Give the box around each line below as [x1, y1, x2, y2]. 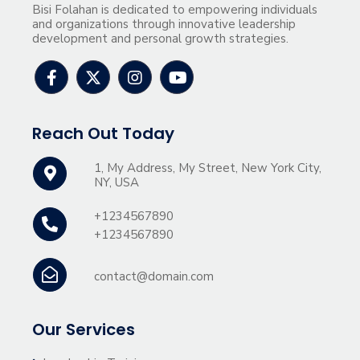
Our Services [32, 317, 135, 341]
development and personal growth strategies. [32, 30, 288, 47]
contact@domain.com [94, 268, 215, 284]
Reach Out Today [32, 121, 174, 145]
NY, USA [94, 174, 140, 190]
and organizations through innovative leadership [32, 15, 296, 32]
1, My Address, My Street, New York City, [94, 159, 322, 176]
